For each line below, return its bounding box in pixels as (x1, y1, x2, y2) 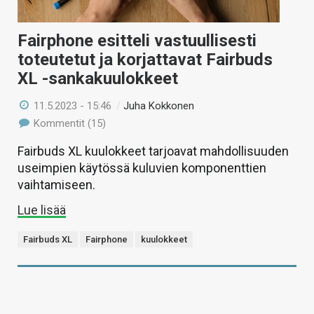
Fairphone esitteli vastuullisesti (18, 30, 257, 50)
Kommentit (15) (31, 116, 107, 130)
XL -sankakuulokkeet (18, 68, 178, 88)
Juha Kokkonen (123, 99, 195, 112)
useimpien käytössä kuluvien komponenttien (18, 160, 266, 175)
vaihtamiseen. (18, 177, 95, 192)
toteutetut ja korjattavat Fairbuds (18, 49, 273, 69)
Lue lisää (18, 202, 66, 217)
